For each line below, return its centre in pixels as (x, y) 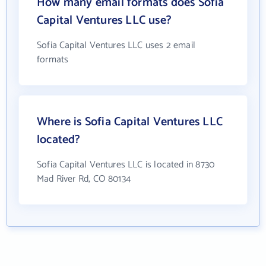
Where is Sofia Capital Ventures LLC (130, 122)
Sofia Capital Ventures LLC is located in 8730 (126, 165)
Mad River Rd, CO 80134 (84, 179)
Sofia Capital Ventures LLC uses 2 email (116, 45)
